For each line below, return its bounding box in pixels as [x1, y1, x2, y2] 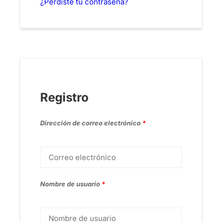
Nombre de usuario [40, 180, 102, 188]
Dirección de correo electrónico [40, 119, 142, 127]
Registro [40, 90, 89, 105]
